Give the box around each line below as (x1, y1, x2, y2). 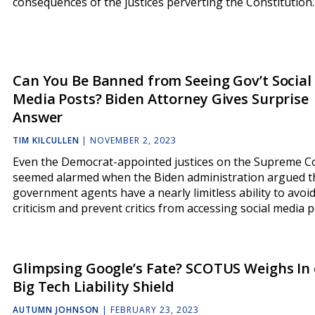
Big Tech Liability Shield (13, 277, 175, 296)
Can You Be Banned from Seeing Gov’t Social (13, 71, 311, 90)
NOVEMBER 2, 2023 (90, 134, 176, 147)
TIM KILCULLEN (13, 134, 79, 147)
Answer (13, 108, 63, 127)
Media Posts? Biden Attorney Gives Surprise (13, 89, 309, 108)
